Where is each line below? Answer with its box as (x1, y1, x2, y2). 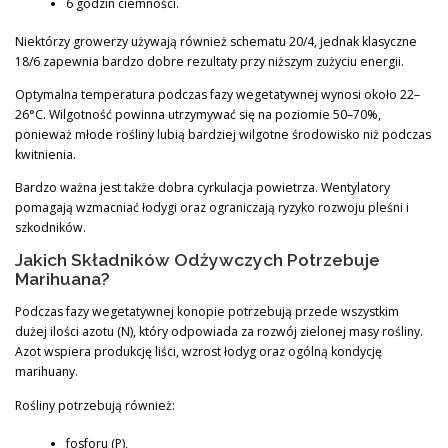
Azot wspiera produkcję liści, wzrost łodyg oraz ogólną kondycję (15, 343, 382, 361)
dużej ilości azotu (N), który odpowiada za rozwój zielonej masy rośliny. (15, 323, 423, 341)
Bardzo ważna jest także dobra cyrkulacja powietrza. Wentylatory (15, 179, 390, 197)
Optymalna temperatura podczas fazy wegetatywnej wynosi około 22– (15, 86, 420, 104)
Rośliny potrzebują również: (15, 396, 175, 414)
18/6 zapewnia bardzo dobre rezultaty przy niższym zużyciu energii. (15, 52, 404, 70)
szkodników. (15, 219, 86, 237)
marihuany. (15, 363, 78, 381)
